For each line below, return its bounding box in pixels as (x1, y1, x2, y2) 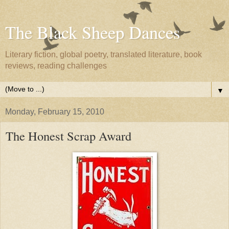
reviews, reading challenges (5, 61, 107, 70)
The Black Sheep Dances (5, 20, 180, 44)
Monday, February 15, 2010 (5, 107, 104, 116)
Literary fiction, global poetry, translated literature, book (5, 50, 202, 59)
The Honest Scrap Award (6, 127, 131, 144)
